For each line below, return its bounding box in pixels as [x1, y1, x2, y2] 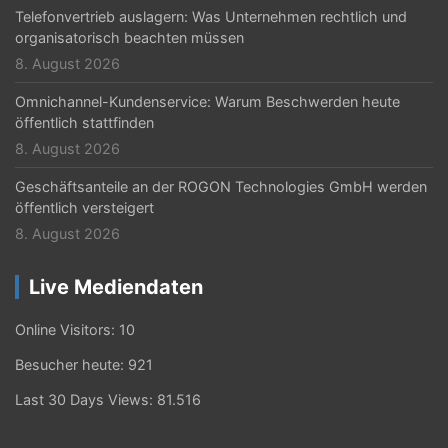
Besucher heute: [15, 356, 128, 373]
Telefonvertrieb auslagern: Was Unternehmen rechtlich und [15, 8, 407, 25]
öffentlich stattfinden [15, 114, 154, 131]
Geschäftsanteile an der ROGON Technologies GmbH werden [15, 178, 427, 195]
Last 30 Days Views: [15, 391, 157, 408]
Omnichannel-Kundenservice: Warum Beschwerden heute [15, 93, 400, 110]
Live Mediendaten [29, 275, 203, 299]
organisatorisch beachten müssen [15, 29, 244, 46]
